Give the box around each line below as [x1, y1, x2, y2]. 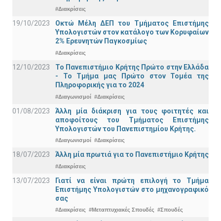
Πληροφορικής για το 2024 [55, 81, 144, 89]
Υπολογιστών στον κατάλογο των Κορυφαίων [55, 28, 209, 37]
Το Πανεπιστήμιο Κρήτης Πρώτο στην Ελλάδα [55, 63, 209, 72]
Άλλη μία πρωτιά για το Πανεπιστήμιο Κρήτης [55, 150, 209, 159]
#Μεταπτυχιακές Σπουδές [89, 207, 154, 213]
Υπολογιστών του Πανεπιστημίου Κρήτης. [55, 124, 196, 133]
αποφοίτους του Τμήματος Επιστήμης [55, 115, 209, 124]
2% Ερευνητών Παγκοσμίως [55, 37, 147, 45]
